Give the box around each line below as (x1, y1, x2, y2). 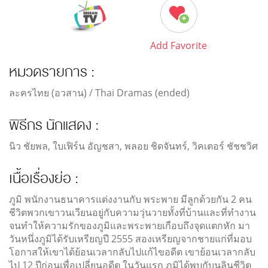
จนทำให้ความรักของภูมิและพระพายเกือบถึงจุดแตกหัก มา (9, 219, 250, 233)
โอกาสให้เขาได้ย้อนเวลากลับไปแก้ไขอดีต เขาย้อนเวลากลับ (9, 245, 255, 259)
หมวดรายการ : (9, 61, 95, 84)
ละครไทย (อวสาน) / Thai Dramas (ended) (9, 86, 190, 100)
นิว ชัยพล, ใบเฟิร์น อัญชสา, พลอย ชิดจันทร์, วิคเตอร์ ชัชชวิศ (9, 139, 258, 153)
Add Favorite (150, 39, 208, 53)
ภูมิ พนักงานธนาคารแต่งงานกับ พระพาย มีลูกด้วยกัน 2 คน (9, 193, 252, 206)
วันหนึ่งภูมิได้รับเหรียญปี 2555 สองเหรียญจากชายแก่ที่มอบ (9, 232, 252, 246)
